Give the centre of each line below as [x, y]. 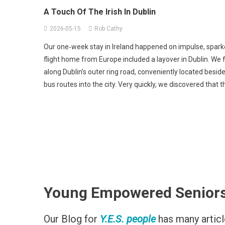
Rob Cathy [108, 28]
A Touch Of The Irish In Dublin [100, 12]
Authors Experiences [154, 10]
